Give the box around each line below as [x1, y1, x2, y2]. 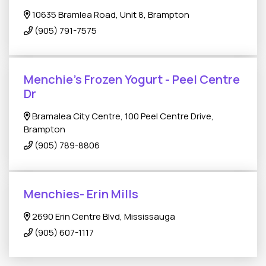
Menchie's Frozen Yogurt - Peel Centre [24, 71, 240, 87]
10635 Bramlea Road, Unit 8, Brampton [30, 8, 190, 21]
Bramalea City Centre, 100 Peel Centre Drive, [30, 110, 214, 122]
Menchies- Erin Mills [24, 186, 138, 202]
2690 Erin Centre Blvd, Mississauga [30, 210, 176, 223]
